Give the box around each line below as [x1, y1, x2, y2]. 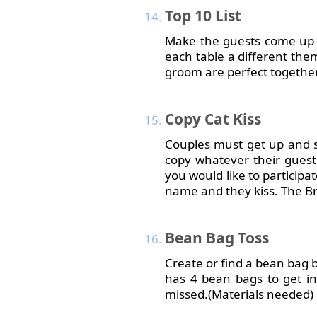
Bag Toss [202, 228, 269, 248]
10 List [191, 6, 241, 25]
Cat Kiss [201, 109, 261, 129]
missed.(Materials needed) [165, 286, 313, 302]
